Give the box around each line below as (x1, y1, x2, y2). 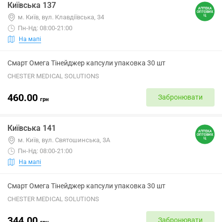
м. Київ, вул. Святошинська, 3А (18, 136, 110, 144)
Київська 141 (7, 123, 56, 133)
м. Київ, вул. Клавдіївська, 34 (18, 13, 104, 21)
